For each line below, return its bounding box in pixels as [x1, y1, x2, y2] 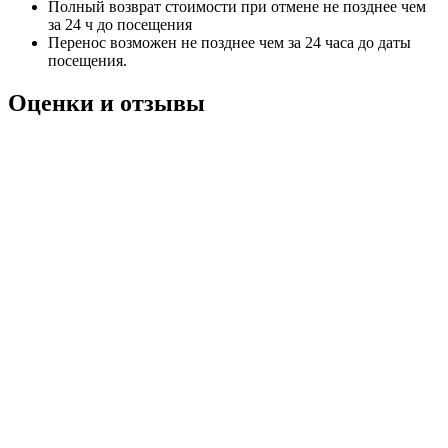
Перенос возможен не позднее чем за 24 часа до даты [48, 34, 411, 52]
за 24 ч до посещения [48, 16, 192, 34]
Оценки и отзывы [8, 90, 205, 117]
